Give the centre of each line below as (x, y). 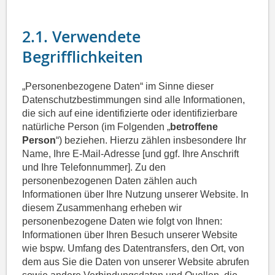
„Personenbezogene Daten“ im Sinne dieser (118, 87)
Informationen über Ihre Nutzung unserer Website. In (136, 195)
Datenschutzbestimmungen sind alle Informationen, (134, 100)
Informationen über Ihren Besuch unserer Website (130, 235)
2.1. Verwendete (82, 37)
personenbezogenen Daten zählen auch (110, 181)
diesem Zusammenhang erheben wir (102, 208)
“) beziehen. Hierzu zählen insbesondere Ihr (151, 141)
